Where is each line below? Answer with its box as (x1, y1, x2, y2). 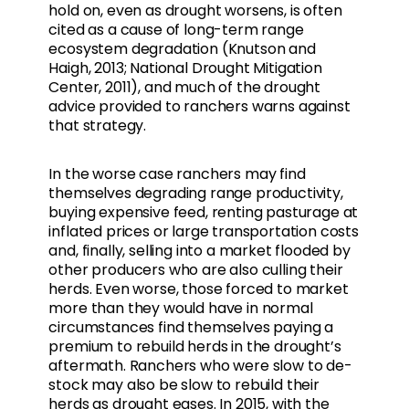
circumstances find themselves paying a (48, 317, 334, 339)
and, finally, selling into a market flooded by (48, 240, 351, 262)
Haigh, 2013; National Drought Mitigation (48, 58, 322, 79)
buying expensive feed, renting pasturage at (48, 202, 359, 224)
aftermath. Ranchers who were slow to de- (48, 355, 352, 377)
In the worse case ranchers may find (48, 163, 306, 185)
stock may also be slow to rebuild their (48, 374, 320, 396)
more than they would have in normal (48, 298, 313, 320)
